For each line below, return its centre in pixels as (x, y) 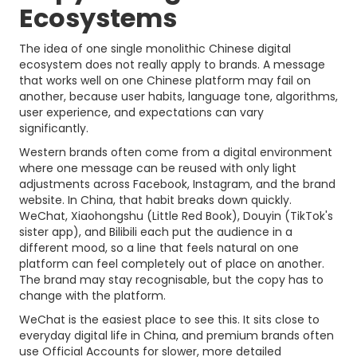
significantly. (55, 128)
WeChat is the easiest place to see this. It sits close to (169, 320)
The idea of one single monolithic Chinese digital (155, 49)
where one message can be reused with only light (158, 168)
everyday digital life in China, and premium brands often (177, 335)
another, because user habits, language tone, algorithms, (178, 96)
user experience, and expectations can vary (141, 112)
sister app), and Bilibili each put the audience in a (156, 232)
